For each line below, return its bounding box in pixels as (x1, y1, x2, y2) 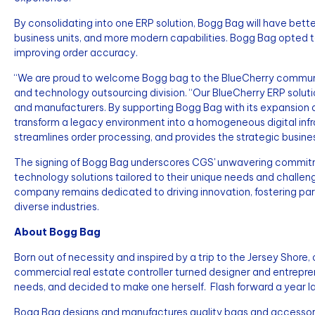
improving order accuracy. (14, 46, 138, 59)
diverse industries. (14, 200, 101, 213)
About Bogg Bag (14, 226, 101, 238)
